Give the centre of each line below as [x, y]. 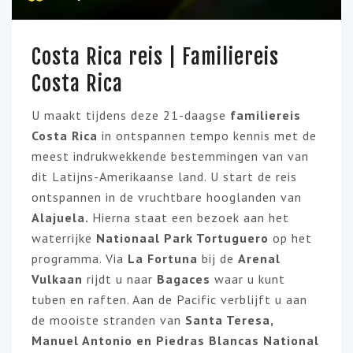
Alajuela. [62, 217]
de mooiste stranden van [108, 320]
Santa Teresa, [229, 320]
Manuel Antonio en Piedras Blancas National [175, 340]
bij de [218, 258]
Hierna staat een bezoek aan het [191, 217]
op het [292, 238]
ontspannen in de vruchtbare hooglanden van [167, 197]
